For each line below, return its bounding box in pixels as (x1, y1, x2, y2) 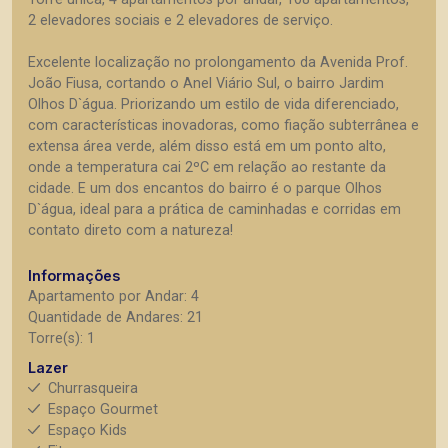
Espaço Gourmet (48, 400, 158, 418)
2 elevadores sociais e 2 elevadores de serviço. (28, 11, 333, 29)
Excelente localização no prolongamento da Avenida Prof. (28, 53, 408, 71)
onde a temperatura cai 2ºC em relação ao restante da (28, 158, 386, 176)
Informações (28, 266, 120, 284)
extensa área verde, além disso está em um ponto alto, (28, 137, 386, 155)
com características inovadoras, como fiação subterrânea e (28, 116, 419, 134)
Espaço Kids (48, 421, 127, 439)
